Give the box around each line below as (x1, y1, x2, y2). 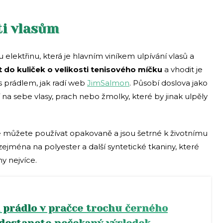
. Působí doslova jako (129, 78, 208, 88)
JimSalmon (87, 78, 129, 88)
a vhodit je (164, 64, 203, 74)
